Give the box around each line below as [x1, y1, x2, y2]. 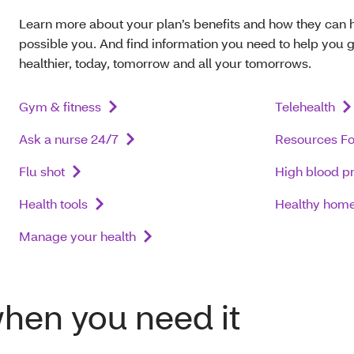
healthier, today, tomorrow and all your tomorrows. [19, 55, 311, 72]
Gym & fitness [19, 98, 101, 115]
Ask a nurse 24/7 [19, 130, 119, 148]
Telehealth [275, 98, 335, 115]
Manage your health [19, 228, 136, 245]
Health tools [19, 195, 88, 213]
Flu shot [19, 163, 65, 180]
